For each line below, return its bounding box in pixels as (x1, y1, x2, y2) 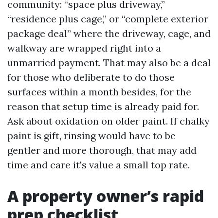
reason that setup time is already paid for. (7, 100, 199, 112)
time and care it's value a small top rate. (7, 159, 190, 171)
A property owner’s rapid (7, 185, 204, 206)
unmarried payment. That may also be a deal (7, 56, 211, 69)
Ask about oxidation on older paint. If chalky (7, 115, 210, 127)
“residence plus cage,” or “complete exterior (7, 13, 208, 25)
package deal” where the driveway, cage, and (7, 27, 211, 39)
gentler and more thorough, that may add (7, 144, 197, 156)
